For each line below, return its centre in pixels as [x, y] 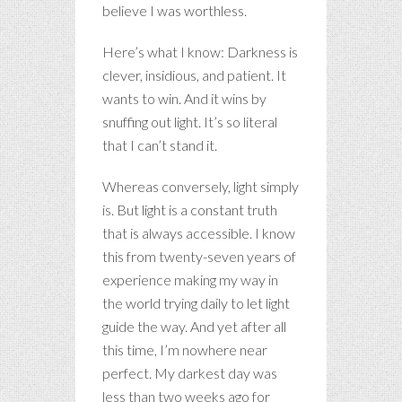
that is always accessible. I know [199, 232]
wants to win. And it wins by [184, 98]
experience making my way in [190, 279]
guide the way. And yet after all [194, 326]
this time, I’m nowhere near [185, 349]
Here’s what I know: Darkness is [200, 51]
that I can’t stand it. [160, 144]
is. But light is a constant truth [190, 209]
